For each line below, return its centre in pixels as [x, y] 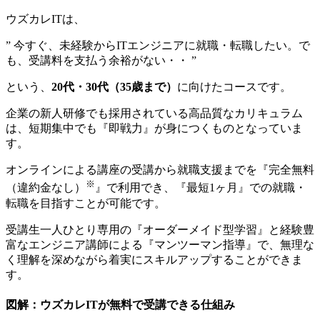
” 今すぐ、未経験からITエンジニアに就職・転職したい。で [158, 46]
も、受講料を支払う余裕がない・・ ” [101, 61]
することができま [257, 259]
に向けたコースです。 [234, 87]
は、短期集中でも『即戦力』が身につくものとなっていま [154, 129]
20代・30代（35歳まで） [114, 87]
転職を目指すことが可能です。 [86, 203]
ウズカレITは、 [45, 19]
